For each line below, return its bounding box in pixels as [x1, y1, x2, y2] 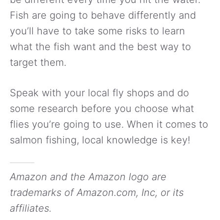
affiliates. [10, 202, 52, 214]
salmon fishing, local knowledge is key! [10, 134, 190, 146]
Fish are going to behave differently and [10, 9, 196, 21]
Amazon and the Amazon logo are [10, 170, 166, 183]
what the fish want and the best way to [10, 40, 191, 53]
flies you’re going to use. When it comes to [10, 118, 208, 130]
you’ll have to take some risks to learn [10, 25, 185, 37]
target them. [10, 56, 66, 68]
